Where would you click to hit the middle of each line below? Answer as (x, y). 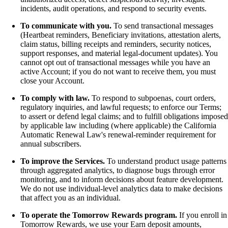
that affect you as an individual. (70, 197)
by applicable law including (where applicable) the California (118, 125)
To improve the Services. (63, 161)
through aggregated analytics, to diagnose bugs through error (118, 170)
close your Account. (52, 80)
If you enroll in (202, 215)
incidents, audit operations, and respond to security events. (113, 8)
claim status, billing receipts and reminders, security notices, (116, 44)
